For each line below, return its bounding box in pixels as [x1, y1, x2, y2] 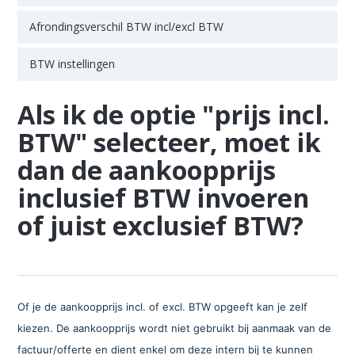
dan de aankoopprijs [17, 151, 277, 188]
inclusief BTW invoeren [17, 179, 310, 216]
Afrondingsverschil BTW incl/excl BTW [29, 18, 224, 34]
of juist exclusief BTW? [17, 207, 304, 243]
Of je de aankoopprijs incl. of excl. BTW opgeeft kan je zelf [17, 300, 308, 313]
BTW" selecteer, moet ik [17, 124, 322, 160]
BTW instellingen [29, 55, 116, 71]
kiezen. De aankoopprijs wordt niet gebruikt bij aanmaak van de [17, 321, 332, 334]
